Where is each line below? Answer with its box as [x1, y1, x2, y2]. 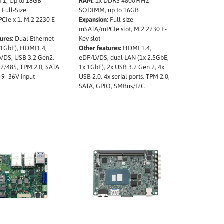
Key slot [79, 34, 101, 42]
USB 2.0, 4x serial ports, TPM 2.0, [79, 72, 170, 80]
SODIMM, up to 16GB [79, 6, 139, 14]
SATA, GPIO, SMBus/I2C [79, 82, 145, 90]
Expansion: [79, 15, 109, 23]
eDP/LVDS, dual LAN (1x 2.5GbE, [79, 53, 169, 61]
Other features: [79, 44, 122, 52]
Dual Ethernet [13, 34, 54, 42]
